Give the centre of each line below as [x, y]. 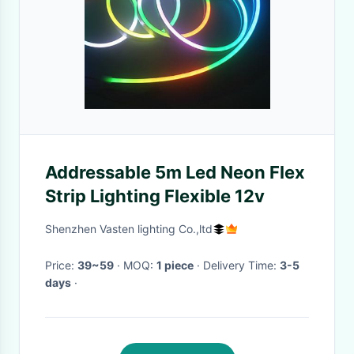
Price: [61, 265]
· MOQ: [140, 265]
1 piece [175, 265]
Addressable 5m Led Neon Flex [175, 172]
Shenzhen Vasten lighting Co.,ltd [129, 229]
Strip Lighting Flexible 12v [155, 196]
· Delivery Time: [241, 265]
